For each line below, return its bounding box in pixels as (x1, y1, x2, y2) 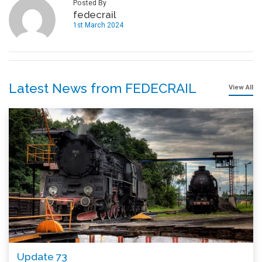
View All (229, 84, 253, 91)
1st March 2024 (73, 21, 123, 29)
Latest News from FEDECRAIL (9, 81, 196, 96)
